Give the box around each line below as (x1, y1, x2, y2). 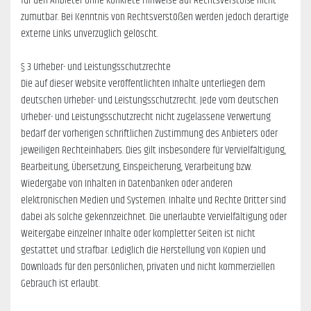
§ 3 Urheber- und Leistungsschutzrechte (21, 58, 171, 76)
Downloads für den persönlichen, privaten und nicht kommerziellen (21, 258, 275, 276)
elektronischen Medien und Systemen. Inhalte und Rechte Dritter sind (21, 192, 286, 210)
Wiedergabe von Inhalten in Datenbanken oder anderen (21, 175, 233, 193)
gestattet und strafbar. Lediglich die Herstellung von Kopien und (21, 242, 266, 260)
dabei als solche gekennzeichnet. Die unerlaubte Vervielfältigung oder (21, 208, 287, 226)
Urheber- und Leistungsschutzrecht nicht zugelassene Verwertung (21, 108, 271, 126)
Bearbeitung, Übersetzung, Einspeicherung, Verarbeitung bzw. (21, 158, 252, 176)
